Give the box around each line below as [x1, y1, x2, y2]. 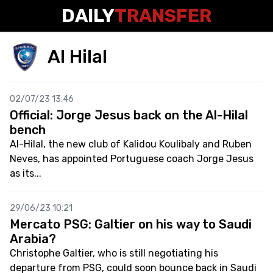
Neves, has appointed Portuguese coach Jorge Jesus [10, 153, 253, 165]
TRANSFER [115, 5, 211, 27]
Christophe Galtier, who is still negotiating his [10, 247, 218, 259]
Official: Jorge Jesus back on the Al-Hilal [10, 108, 248, 122]
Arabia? [10, 232, 56, 246]
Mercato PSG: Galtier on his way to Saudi [10, 217, 252, 232]
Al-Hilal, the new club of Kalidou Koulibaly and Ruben [10, 138, 252, 150]
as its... [10, 168, 41, 179]
